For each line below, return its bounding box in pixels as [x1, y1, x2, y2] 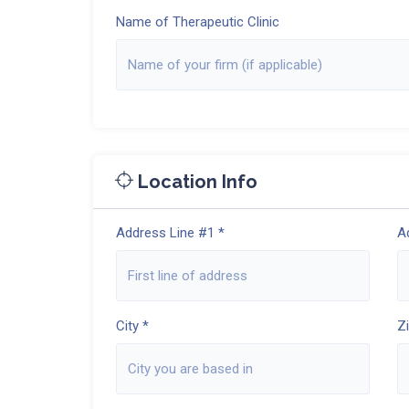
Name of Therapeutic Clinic [116, 14, 279, 30]
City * [116, 318, 149, 334]
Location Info [133, 171, 257, 193]
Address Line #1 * [116, 225, 225, 241]
